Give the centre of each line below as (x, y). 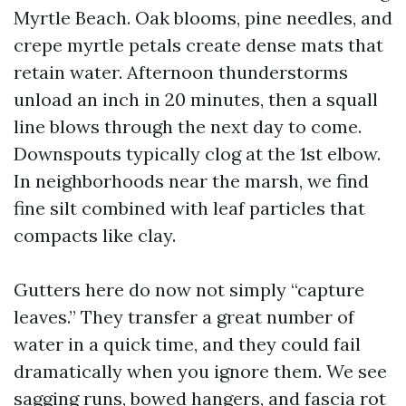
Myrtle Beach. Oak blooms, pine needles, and (203, 18)
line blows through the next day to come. (188, 126)
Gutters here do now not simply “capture (189, 290)
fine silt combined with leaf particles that (189, 208)
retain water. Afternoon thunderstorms (181, 72)
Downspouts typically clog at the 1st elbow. (197, 154)
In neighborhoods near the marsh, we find (191, 181)
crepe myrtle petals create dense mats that (198, 45)
